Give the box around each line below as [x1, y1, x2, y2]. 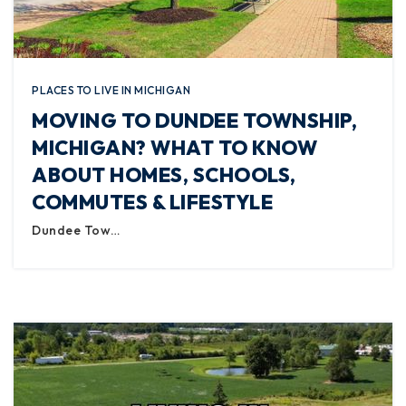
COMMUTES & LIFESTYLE [32, 189, 273, 215]
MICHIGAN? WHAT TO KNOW [32, 135, 317, 160]
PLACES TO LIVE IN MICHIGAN [32, 83, 190, 97]
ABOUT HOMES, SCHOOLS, [32, 162, 296, 188]
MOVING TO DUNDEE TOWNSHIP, [32, 108, 357, 133]
